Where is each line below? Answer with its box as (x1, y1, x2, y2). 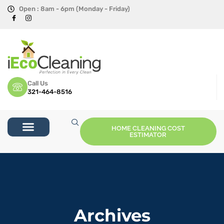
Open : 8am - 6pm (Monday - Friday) (18, 5, 130, 12)
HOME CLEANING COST (111, 124, 185, 132)
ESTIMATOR (129, 131, 167, 139)
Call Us (27, 79, 48, 87)
